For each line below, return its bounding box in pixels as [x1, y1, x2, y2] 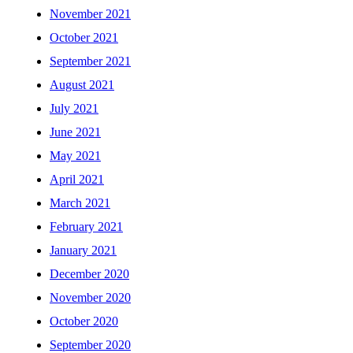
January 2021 [50, 243, 117, 258]
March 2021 [50, 196, 110, 210]
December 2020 [50, 267, 129, 281]
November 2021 [50, 7, 131, 21]
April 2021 [50, 173, 104, 187]
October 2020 [50, 314, 118, 329]
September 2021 [50, 54, 131, 69]
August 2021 [50, 78, 114, 92]
